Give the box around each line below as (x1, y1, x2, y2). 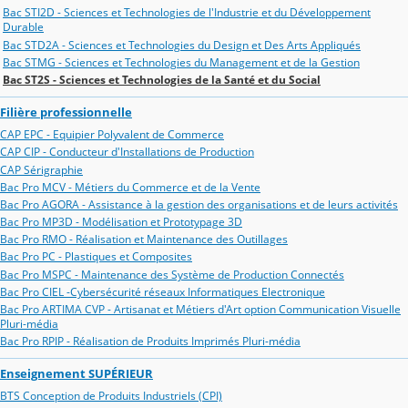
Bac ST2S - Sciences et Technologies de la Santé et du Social (3, 71, 321, 87)
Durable (3, 19, 44, 36)
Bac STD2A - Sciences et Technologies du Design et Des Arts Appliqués (3, 36, 361, 53)
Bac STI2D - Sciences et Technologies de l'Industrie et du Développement (3, 5, 371, 21)
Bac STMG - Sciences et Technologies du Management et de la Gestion (3, 54, 360, 70)
